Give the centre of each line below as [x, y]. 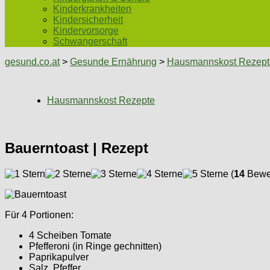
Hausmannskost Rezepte [101, 100]
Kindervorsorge [86, 30]
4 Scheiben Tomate [70, 235]
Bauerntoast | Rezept [77, 148]
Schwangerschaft [90, 41]
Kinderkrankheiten [92, 9]
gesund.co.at [32, 62]
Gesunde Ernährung [113, 62]
